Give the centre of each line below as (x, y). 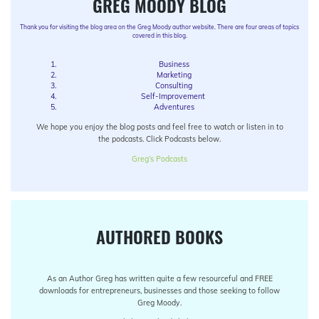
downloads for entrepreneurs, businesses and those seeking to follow (159, 290)
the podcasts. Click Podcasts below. (159, 139)
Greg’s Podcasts (159, 158)
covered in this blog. (159, 36)
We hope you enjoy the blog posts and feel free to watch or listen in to (159, 127)
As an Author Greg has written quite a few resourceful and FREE (159, 278)
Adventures (174, 107)
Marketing (174, 75)
